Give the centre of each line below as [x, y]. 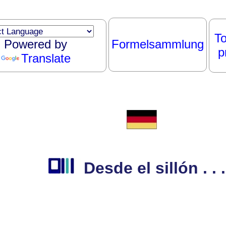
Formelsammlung [157, 44]
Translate [46, 58]
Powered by [36, 44]
